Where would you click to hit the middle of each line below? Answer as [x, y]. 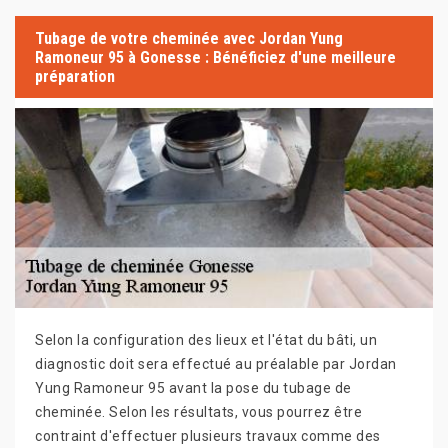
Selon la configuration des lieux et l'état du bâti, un [206, 340]
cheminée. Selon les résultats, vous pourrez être [198, 412]
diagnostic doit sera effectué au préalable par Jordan [216, 364]
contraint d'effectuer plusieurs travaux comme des [208, 436]
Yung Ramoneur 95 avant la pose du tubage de [193, 388]
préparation [75, 76]
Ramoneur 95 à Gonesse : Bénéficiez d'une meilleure [215, 57]
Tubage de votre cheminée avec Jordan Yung [189, 38]
